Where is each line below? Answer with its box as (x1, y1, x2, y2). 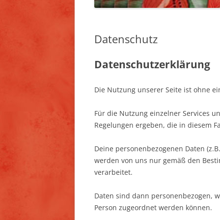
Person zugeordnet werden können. (94, 202, 212, 212)
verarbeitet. (94, 167, 133, 177)
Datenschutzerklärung (94, 57, 210, 71)
